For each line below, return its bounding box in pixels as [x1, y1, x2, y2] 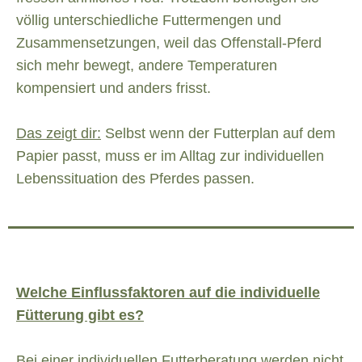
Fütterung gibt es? [16, 307, 144, 324]
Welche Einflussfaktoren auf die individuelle [16, 284, 320, 301]
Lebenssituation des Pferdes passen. [16, 170, 255, 187]
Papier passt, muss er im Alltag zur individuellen [16, 148, 324, 165]
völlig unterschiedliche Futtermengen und [16, 12, 281, 29]
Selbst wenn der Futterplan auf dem [101, 125, 335, 142]
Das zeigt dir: [16, 125, 101, 142]
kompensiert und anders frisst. [16, 80, 211, 97]
